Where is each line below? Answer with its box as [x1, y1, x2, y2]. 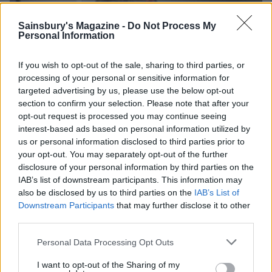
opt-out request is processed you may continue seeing [18, 111, 226, 121]
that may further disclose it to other [114, 200, 250, 210]
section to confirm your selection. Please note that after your [18, 98, 249, 108]
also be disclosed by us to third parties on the [18, 188, 194, 197]
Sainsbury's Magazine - [18, 21, 127, 31]
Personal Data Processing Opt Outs [37, 237, 174, 247]
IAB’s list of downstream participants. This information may [18, 175, 242, 185]
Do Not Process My [127, 21, 216, 31]
